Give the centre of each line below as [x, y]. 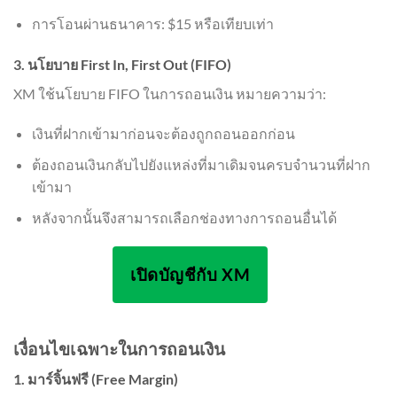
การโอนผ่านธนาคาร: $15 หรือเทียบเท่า [152, 23]
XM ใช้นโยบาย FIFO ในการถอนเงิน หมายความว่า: [170, 93]
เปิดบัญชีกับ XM [191, 275]
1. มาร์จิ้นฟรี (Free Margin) [96, 379]
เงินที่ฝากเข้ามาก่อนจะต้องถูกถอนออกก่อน [163, 134]
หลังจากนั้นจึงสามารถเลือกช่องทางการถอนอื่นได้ [184, 217]
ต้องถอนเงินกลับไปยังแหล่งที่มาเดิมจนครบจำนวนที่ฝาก [201, 164]
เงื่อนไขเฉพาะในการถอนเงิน [119, 348]
